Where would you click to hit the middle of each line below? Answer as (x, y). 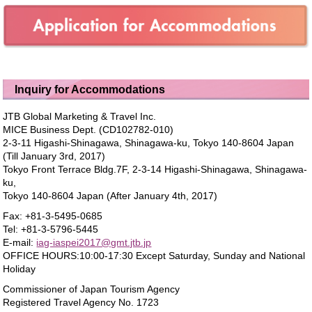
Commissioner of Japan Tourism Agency (92, 289)
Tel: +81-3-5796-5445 (51, 229)
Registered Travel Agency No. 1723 (81, 303)
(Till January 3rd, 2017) (54, 156)
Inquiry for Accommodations (89, 89)
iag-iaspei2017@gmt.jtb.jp (94, 243)
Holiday (19, 269)
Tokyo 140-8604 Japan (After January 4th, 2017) (110, 196)
